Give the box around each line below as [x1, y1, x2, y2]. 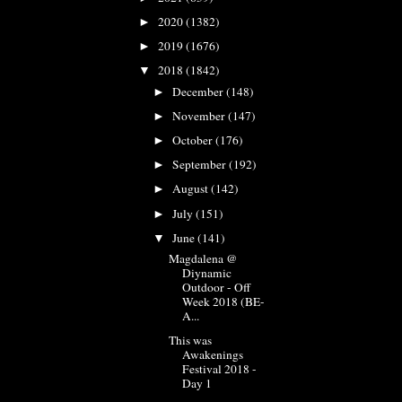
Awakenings [181, 345, 243, 363]
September [172, 156, 230, 173]
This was [168, 331, 212, 348]
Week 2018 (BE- [181, 293, 265, 310]
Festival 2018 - [181, 360, 257, 377]
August [172, 180, 212, 197]
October [172, 132, 216, 149]
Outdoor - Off [181, 279, 250, 296]
